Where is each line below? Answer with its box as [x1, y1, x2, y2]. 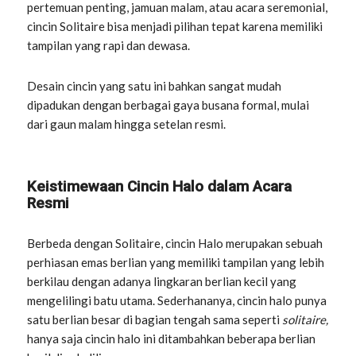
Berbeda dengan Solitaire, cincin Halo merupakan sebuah [27, 235, 323, 250]
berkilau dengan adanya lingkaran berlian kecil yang [27, 273, 297, 288]
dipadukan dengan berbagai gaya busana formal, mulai [27, 97, 310, 112]
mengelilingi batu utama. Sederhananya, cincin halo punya [27, 292, 327, 308]
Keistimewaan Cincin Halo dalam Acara [27, 176, 292, 195]
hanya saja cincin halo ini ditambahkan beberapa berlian [27, 331, 316, 346]
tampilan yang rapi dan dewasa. [27, 38, 193, 53]
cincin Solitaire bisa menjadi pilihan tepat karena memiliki [27, 19, 323, 34]
